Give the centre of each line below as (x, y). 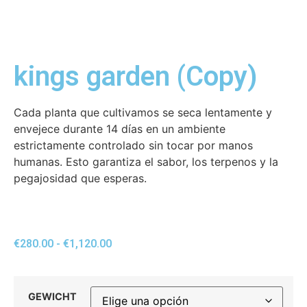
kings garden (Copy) (136, 76)
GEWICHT (52, 296)
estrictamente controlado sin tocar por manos (133, 145)
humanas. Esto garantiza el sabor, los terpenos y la (146, 161)
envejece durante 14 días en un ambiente (120, 128)
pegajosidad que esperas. (80, 178)
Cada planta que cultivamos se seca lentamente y (143, 112)
